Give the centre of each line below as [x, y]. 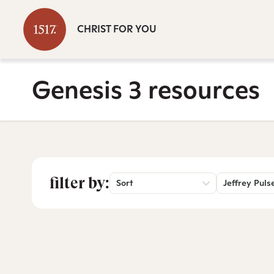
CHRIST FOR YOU [117, 29]
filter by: [80, 183]
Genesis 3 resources [146, 90]
